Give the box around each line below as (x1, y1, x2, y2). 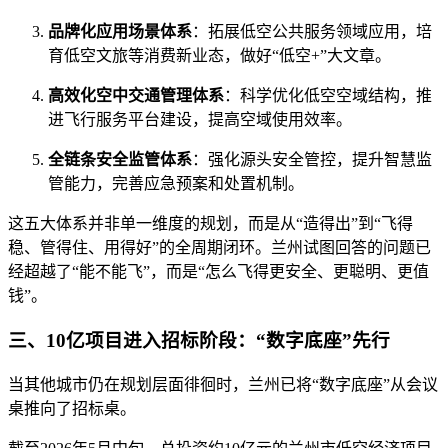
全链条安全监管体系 (48, 151, 192, 169)
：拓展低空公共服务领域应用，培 (192, 23, 432, 41)
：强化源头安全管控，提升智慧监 (192, 151, 432, 169)
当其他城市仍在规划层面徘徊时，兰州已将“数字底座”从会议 (8, 375, 438, 393)
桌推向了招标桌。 (8, 399, 136, 417)
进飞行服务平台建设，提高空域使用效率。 (48, 111, 352, 129)
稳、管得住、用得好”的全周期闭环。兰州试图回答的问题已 (8, 239, 431, 257)
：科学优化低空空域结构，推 (224, 87, 432, 105)
